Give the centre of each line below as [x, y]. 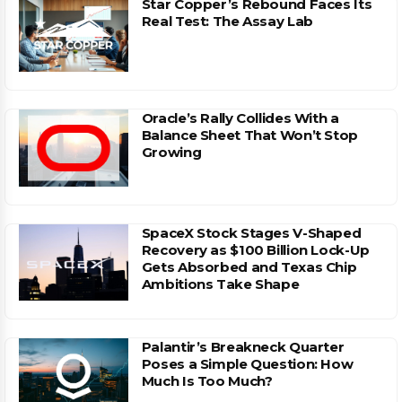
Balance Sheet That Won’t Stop [249, 135]
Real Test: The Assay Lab [227, 21]
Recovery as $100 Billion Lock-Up [255, 249]
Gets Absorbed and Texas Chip [249, 267]
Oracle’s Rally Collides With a [240, 118]
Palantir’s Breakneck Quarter [243, 346]
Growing [171, 153]
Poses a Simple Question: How [247, 363]
